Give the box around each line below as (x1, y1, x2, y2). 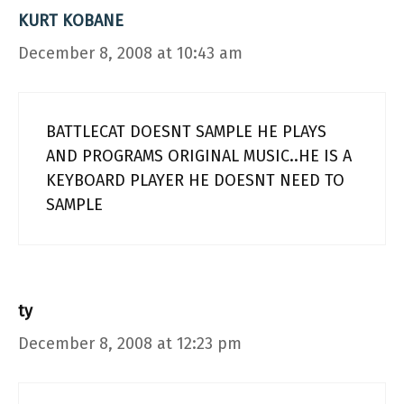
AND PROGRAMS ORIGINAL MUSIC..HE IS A (46, 146, 352, 166)
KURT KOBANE (18, 11, 124, 31)
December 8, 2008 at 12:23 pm (18, 334, 242, 353)
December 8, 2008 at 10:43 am (18, 43, 243, 63)
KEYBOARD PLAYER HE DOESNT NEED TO (46, 170, 344, 190)
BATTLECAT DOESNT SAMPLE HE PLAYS (46, 122, 326, 142)
